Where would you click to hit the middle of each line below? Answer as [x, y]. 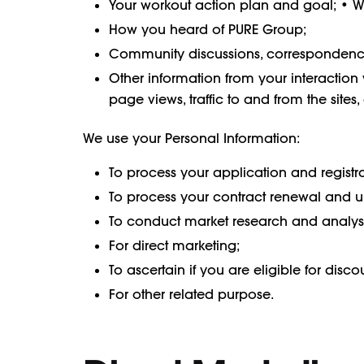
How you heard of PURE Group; [208, 29]
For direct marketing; [175, 245]
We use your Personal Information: [192, 138]
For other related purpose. [192, 294]
